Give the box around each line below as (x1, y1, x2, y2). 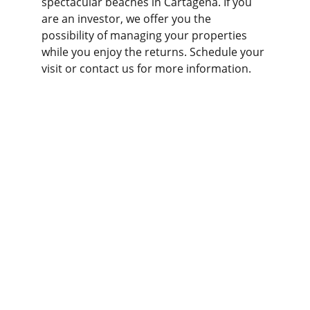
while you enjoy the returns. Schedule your (42, 44, 267, 60)
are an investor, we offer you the (42, 11, 214, 26)
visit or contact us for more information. (42, 61, 251, 76)
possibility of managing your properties (42, 28, 250, 43)
